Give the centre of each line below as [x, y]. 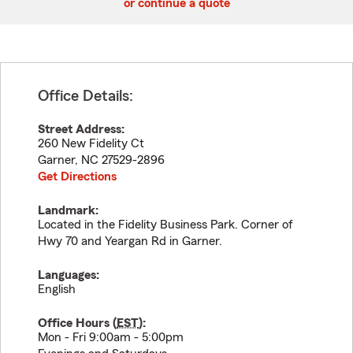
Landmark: [68, 210]
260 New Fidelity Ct [91, 143]
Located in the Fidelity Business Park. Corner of [165, 225]
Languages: [69, 275]
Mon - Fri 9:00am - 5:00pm [111, 337]
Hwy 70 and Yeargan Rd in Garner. [130, 241]
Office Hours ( [77, 323]
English [57, 289]
